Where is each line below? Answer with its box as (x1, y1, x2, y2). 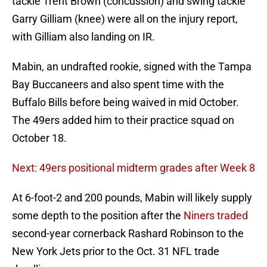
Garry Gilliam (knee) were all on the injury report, (12, 13, 238, 26)
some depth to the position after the (12, 209, 184, 222)
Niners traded (184, 209, 248, 222)
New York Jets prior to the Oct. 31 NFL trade (12, 245, 219, 258)
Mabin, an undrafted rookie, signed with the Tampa (12, 60, 252, 73)
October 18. (12, 132, 67, 145)
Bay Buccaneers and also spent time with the (12, 78, 224, 91)
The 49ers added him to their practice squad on (12, 114, 234, 127)
